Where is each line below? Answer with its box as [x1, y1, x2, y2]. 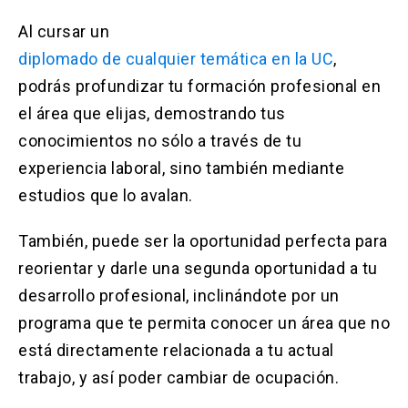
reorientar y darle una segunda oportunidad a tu [18, 259, 378, 279]
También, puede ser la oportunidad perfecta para [18, 231, 388, 251]
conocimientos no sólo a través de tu [18, 131, 301, 151]
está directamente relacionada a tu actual [18, 341, 334, 361]
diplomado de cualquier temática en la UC [18, 49, 334, 69]
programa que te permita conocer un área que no [18, 313, 390, 333]
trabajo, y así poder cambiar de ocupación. [18, 368, 339, 388]
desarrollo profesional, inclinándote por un [18, 286, 340, 306]
